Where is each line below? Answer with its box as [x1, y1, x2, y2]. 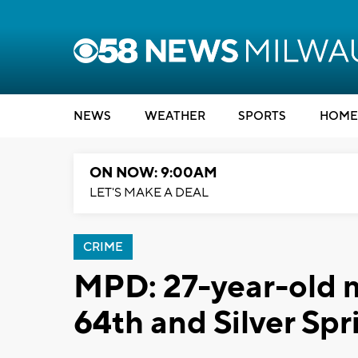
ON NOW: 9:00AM [89, 164, 217, 182]
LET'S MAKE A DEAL [89, 185, 209, 201]
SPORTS [238, 109, 286, 124]
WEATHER [144, 109, 205, 124]
